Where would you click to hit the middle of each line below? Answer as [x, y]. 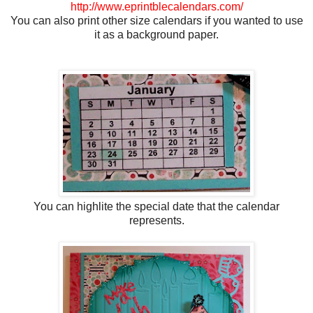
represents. [156, 220]
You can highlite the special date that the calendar [156, 206]
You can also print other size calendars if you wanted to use [156, 20]
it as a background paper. [156, 34]
